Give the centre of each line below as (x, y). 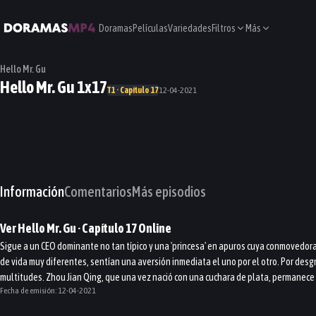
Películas (150, 28)
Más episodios (169, 192)
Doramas (116, 28)
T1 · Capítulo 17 (133, 90)
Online (154, 228)
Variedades (190, 28)
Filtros (224, 28)
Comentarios (98, 192)
